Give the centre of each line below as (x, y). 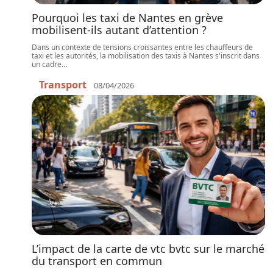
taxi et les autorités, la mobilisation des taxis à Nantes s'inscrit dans (146, 56)
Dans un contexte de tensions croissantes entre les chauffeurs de (142, 47)
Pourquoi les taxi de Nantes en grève (127, 18)
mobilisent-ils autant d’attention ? (119, 30)
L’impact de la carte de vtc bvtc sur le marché (148, 249)
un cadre (47, 64)
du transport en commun (97, 261)
